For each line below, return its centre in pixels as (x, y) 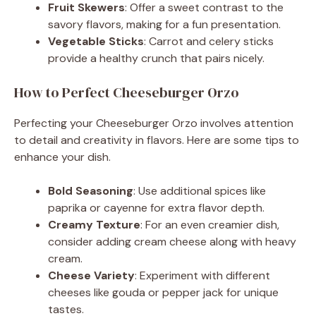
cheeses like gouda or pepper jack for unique (163, 292)
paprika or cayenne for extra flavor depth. (156, 207)
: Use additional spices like (200, 190)
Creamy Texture (94, 224)
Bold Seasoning (91, 190)
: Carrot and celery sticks (209, 41)
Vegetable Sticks (96, 41)
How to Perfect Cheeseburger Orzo (127, 92)
